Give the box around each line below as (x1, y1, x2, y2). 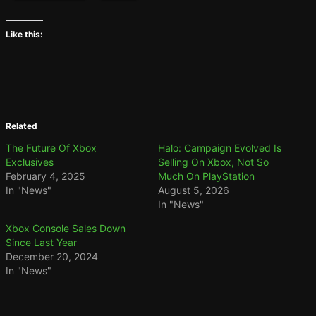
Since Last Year (6, 236, 77, 248)
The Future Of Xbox (6, 141, 97, 154)
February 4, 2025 (6, 169, 85, 182)
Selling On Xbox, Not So (158, 155, 269, 168)
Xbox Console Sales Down (6, 221, 126, 234)
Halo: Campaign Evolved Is (158, 141, 281, 154)
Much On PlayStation (158, 169, 255, 182)
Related (6, 120, 37, 131)
